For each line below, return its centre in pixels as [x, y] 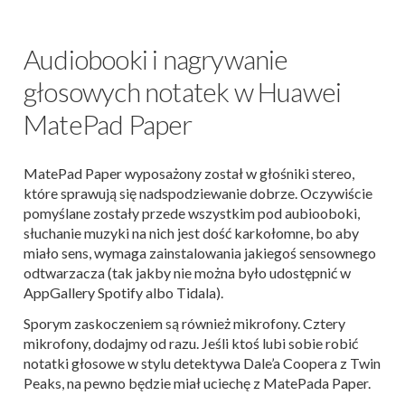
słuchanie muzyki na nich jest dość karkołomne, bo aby [191, 232]
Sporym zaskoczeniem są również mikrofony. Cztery [184, 323]
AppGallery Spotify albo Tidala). [123, 292]
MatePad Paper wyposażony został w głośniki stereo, [189, 173]
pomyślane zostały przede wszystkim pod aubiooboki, [192, 212]
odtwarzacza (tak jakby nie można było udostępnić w [187, 272]
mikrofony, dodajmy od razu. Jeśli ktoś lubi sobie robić [191, 343]
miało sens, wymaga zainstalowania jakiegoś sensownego [200, 252]
